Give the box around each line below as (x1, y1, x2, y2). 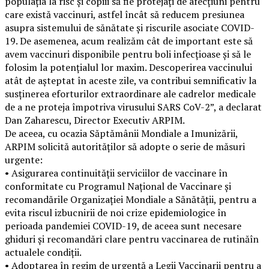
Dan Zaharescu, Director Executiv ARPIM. (5, 113, 185, 127)
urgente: (5, 153, 43, 166)
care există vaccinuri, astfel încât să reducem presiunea (5, 7, 244, 21)
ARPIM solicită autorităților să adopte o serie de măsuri (5, 139, 245, 153)
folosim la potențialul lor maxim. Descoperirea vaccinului (5, 60, 252, 74)
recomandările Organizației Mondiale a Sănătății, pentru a (5, 192, 256, 206)
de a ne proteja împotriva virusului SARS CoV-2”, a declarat (5, 100, 262, 113)
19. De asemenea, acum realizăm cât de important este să (5, 34, 253, 47)
